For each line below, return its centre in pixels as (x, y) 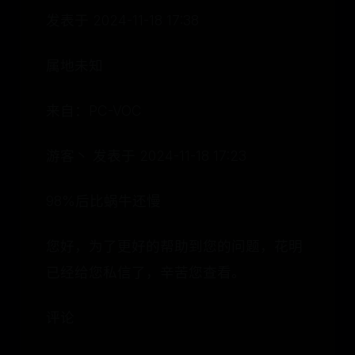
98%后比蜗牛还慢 (103, 201)
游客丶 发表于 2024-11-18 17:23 (146, 156)
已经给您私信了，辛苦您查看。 (146, 272)
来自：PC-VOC (94, 111)
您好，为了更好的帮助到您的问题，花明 (174, 246)
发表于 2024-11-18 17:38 (122, 20)
